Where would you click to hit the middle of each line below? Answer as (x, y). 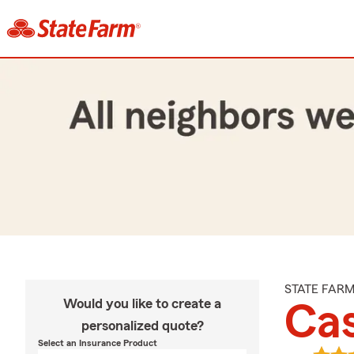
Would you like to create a (142, 303)
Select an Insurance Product (98, 343)
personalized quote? (142, 326)
